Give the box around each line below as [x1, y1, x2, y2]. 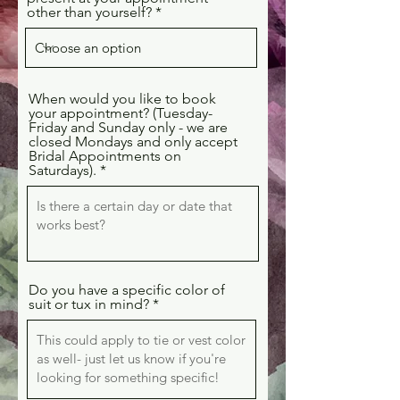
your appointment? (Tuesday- [29, 104, 212, 121]
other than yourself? [27, 4, 152, 21]
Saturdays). [29, 162, 96, 179]
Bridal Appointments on [29, 147, 181, 164]
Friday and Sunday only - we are [29, 119, 228, 136]
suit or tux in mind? [29, 296, 149, 312]
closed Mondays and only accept [29, 133, 237, 150]
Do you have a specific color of [29, 281, 225, 298]
